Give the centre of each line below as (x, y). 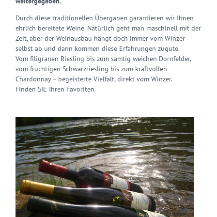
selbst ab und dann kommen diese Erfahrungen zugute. (98, 48)
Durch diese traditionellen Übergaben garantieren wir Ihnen (105, 18)
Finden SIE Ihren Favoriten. (56, 89)
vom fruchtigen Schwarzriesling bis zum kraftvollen (91, 69)
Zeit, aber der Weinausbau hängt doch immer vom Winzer (100, 38)
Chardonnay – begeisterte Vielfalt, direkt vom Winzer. (94, 79)
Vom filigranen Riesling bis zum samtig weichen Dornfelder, (103, 59)
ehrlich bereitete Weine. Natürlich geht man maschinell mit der (108, 28)
